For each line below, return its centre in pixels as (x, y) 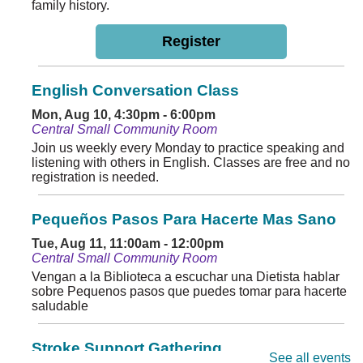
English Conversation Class (135, 91)
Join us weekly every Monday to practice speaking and (188, 148)
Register (191, 42)
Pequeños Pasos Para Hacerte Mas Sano (184, 220)
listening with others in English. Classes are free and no (191, 163)
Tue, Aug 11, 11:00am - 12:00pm (128, 244)
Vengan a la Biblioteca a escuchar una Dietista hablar (186, 277)
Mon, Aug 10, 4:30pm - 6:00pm (124, 115)
